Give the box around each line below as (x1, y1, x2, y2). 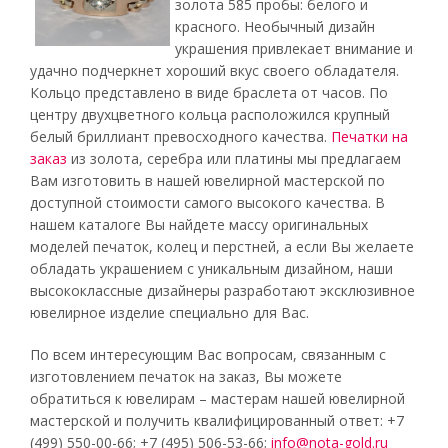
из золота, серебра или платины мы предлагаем (67, 149, 401, 168)
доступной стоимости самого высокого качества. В (30, 193, 385, 212)
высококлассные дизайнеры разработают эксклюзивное (30, 281, 415, 300)
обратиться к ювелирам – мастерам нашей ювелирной (30, 389, 405, 408)
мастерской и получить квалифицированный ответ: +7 (30, 411, 404, 430)
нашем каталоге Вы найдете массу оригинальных (30, 215, 368, 234)
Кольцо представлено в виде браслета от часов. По (30, 83, 388, 102)
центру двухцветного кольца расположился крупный (30, 105, 390, 124)
